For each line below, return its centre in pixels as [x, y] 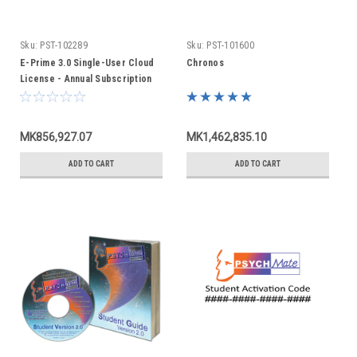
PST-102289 [64, 45]
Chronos [205, 63]
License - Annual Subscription [86, 79]
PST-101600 [230, 45]
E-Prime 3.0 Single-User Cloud [87, 63]
